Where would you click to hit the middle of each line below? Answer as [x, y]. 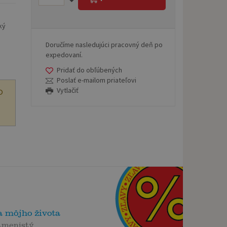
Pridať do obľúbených [90, 70]
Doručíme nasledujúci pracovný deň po [104, 44]
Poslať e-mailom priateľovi [97, 80]
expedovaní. [64, 54]
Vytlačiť [68, 90]
